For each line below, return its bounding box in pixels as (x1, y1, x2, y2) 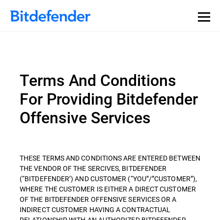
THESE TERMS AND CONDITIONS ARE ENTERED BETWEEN (20, 153, 200, 163)
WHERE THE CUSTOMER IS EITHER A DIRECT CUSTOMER (20, 184, 196, 193)
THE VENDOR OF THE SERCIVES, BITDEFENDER (20, 164, 167, 173)
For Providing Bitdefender (20, 88, 198, 109)
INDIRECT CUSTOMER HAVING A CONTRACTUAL (20, 205, 171, 214)
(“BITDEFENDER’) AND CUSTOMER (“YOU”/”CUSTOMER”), (20, 174, 197, 183)
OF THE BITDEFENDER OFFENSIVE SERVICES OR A (20, 194, 177, 204)
